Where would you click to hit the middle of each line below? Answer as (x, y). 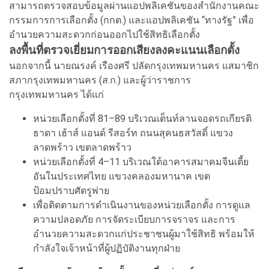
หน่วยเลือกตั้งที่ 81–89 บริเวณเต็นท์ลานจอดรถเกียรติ (142, 118)
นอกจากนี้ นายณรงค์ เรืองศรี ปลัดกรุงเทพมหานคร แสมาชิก (134, 65)
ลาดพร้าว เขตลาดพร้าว (83, 147)
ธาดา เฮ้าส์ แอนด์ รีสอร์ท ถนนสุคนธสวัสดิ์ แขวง (133, 133)
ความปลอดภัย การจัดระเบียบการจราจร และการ (134, 219)
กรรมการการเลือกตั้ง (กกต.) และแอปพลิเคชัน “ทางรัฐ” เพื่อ (131, 20)
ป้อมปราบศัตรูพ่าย (72, 190)
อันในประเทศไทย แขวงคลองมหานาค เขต (122, 176)
